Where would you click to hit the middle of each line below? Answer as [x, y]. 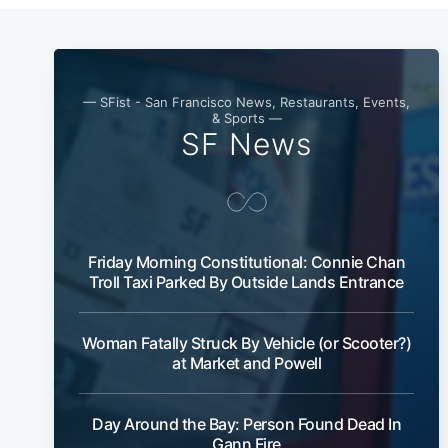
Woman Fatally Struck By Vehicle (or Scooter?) [246, 343]
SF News [246, 144]
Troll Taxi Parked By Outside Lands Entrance [246, 282]
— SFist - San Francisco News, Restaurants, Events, [246, 102]
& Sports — [246, 118]
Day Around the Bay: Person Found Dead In [246, 424]
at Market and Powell [246, 363]
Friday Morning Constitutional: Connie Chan [246, 262]
